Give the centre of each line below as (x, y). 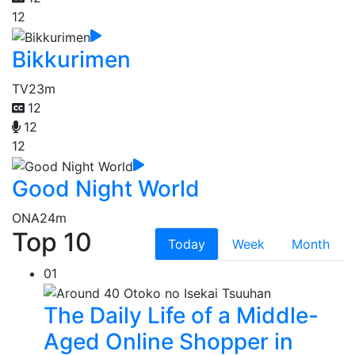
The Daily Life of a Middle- (181, 316)
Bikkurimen (71, 59)
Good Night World (106, 188)
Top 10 (52, 242)
